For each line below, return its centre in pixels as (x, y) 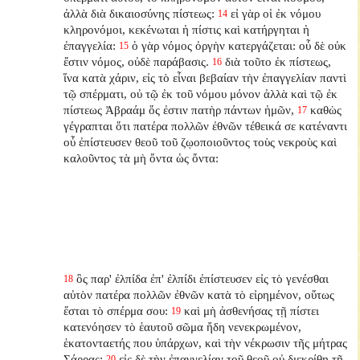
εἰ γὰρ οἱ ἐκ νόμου (276, 13)
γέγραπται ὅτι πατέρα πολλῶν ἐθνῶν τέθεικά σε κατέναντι (206, 125)
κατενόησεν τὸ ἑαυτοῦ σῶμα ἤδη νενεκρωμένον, (183, 326)
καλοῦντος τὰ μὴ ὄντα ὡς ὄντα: (141, 157)
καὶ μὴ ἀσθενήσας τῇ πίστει (252, 310)
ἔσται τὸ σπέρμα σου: (116, 310)
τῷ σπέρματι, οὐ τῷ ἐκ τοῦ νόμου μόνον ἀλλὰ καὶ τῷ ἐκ (201, 93)
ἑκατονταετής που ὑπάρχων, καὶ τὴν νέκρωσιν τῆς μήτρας (206, 342)
